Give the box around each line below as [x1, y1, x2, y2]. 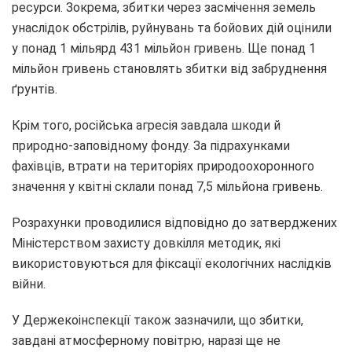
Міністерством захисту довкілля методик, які [12, 236, 280, 251]
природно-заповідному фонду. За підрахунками [12, 138, 290, 154]
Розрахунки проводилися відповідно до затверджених [12, 215, 337, 231]
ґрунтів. [12, 82, 57, 97]
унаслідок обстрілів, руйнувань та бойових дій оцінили [12, 20, 332, 36]
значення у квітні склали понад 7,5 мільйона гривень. [12, 179, 323, 195]
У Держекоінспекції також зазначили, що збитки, [12, 313, 303, 328]
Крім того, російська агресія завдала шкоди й [12, 118, 280, 134]
